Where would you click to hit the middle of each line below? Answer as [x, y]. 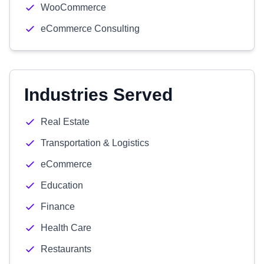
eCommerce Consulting [90, 29]
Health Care [66, 228]
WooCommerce [73, 7]
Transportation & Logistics [95, 143]
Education [62, 185]
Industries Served [98, 95]
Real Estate [65, 122]
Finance [58, 207]
